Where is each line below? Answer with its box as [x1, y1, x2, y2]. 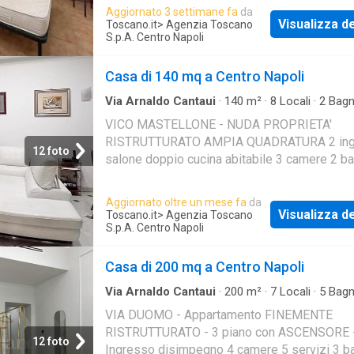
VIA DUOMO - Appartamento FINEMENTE [105, 307, 333, 322]
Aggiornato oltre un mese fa [106, 195, 247, 209]
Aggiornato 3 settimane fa [106, 5, 238, 18]
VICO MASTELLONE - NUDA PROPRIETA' [105, 116, 332, 132]
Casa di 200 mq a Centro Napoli [105, 258, 304, 275]
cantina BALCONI [105, 168, 198, 184]
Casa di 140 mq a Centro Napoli [105, 67, 304, 85]
